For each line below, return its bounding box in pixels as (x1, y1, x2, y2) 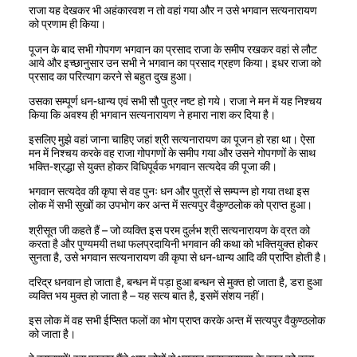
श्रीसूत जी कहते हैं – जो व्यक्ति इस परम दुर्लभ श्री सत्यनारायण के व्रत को (29, 223, 310, 237)
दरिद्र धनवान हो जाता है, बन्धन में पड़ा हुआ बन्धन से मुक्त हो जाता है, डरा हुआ (29, 275, 322, 288)
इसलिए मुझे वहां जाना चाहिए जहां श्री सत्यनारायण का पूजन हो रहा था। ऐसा (29, 133, 315, 147)
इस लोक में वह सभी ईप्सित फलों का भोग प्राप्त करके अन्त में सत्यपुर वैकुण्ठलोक (29, 314, 325, 328)
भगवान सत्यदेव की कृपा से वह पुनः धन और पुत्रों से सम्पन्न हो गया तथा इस (29, 185, 309, 198)
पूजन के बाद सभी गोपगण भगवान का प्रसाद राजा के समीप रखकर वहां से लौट (29, 42, 317, 56)
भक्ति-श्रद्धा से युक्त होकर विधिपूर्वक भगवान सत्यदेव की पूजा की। (29, 160, 277, 174)
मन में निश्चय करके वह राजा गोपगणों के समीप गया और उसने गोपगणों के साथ (29, 147, 316, 160)
